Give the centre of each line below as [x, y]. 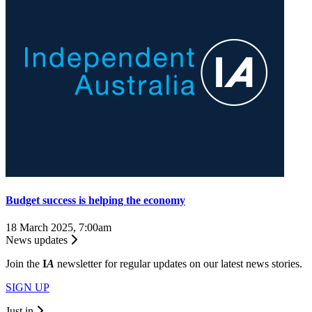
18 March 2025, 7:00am [58, 228]
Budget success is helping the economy [95, 200]
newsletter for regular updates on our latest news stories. [178, 264]
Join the [24, 264]
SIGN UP [28, 288]
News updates [38, 240]
